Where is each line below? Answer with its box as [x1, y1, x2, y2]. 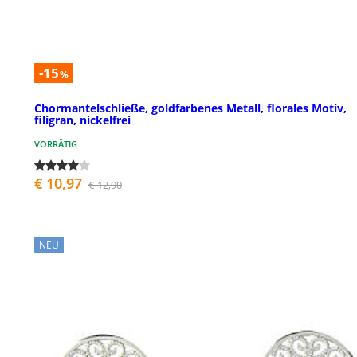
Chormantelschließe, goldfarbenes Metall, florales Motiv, [34, 100, 347, 116]
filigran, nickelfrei [34, 112, 131, 127]
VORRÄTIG [34, 137, 77, 150]
